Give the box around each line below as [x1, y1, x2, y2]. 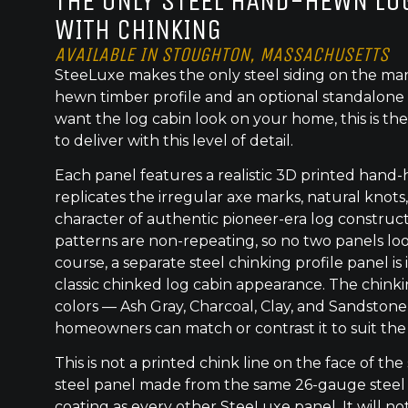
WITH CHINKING [55, 12, 221, 46]
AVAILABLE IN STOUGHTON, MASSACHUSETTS [55, 42, 389, 66]
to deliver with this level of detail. [55, 131, 293, 149]
